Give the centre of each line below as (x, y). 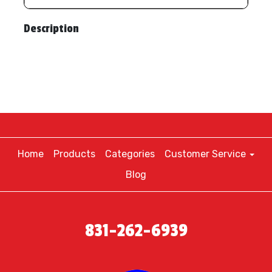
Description (51, 29)
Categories (130, 154)
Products (74, 154)
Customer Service (206, 154)
